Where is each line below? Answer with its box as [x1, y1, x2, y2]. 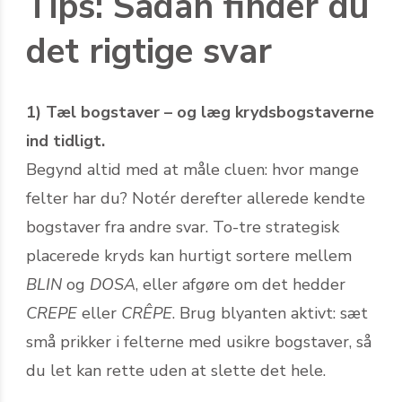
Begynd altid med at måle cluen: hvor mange [26, 158, 359, 180]
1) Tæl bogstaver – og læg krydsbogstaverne [26, 100, 374, 123]
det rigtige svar [26, 27, 272, 75]
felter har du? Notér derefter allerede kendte [26, 187, 365, 209]
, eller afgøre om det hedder [135, 273, 345, 295]
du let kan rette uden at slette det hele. [26, 359, 326, 381]
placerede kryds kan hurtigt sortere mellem [26, 244, 352, 267]
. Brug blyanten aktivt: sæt [172, 301, 368, 324]
